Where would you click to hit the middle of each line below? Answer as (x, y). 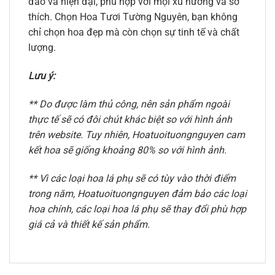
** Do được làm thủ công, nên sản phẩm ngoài (129, 104)
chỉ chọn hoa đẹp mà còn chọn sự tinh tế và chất (134, 33)
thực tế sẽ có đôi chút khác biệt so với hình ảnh (130, 119)
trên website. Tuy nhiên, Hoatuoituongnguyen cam (137, 134)
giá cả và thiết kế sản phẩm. (89, 224)
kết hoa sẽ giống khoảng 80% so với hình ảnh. (127, 150)
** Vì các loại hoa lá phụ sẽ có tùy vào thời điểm (132, 178)
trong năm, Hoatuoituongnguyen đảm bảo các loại (137, 193)
